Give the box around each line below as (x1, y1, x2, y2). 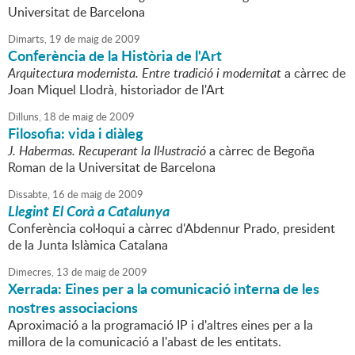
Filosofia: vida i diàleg (8, 123, 143, 144)
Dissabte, (8, 187, 50, 202)
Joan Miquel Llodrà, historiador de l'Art (8, 81, 224, 99)
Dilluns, (8, 109, 41, 124)
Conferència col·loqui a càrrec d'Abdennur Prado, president (8, 219, 335, 238)
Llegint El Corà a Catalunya (8, 200, 170, 222)
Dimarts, (8, 32, 47, 47)
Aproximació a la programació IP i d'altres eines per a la (8, 316, 313, 334)
